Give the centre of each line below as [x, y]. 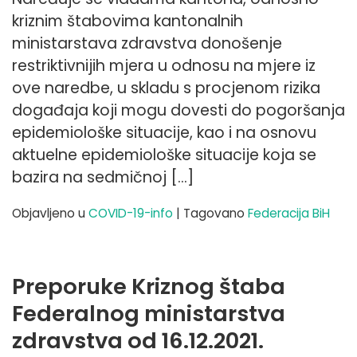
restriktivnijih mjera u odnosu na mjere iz [164, 66]
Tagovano [216, 214]
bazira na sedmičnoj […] [103, 178]
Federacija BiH [289, 214]
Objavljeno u [50, 214]
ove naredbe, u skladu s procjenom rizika [166, 88]
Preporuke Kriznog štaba [149, 287]
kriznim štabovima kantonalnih [127, 22]
